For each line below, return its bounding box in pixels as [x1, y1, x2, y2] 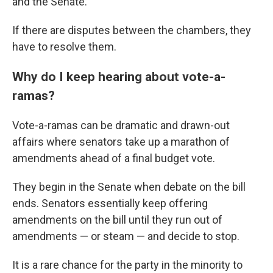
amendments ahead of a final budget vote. [12, 152, 215, 165]
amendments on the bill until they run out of [12, 213, 222, 227]
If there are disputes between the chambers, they [12, 24, 251, 37]
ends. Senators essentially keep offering [12, 197, 208, 210]
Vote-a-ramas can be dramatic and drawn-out [12, 119, 230, 132]
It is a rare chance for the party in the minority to [12, 258, 243, 272]
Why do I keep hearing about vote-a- [12, 69, 225, 85]
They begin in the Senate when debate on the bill [12, 180, 246, 194]
